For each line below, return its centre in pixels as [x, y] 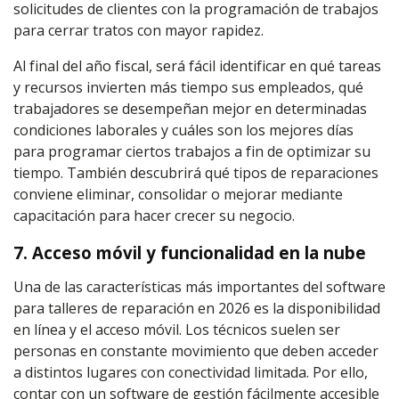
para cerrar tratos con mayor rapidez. [140, 30]
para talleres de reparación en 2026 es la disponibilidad [197, 308]
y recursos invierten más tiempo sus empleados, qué [188, 87]
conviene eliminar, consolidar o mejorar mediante [178, 194]
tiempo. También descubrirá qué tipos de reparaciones [196, 173]
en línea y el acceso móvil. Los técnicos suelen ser [177, 330]
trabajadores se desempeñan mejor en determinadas [190, 109]
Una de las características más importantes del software [199, 287]
